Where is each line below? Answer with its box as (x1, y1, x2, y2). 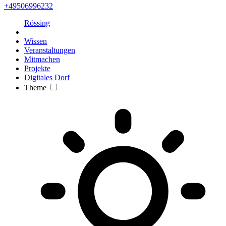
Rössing (24, 18, 50, 27)
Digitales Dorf (24, 73, 70, 82)
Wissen (24, 36, 47, 45)
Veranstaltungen (24, 45, 75, 54)
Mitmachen (24, 54, 60, 64)
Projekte (24, 64, 50, 73)
